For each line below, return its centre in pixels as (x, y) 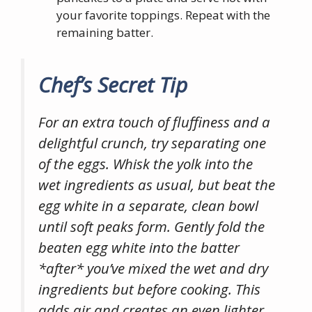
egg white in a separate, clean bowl (148, 205)
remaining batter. (105, 32)
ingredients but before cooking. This (149, 289)
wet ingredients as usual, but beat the (157, 185)
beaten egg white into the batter (139, 247)
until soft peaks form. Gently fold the (151, 226)
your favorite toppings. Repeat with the (163, 15)
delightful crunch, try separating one (152, 143)
